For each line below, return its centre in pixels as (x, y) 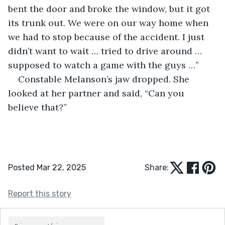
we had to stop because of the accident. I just (107, 37)
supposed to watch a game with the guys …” (103, 65)
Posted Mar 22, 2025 (47, 167)
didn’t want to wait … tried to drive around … (106, 51)
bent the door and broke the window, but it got (110, 9)
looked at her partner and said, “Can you (97, 93)
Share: (157, 167)
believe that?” (37, 107)
